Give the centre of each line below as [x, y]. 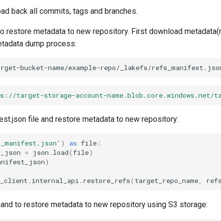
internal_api [55, 180]
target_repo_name [166, 180]
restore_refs [107, 180]
